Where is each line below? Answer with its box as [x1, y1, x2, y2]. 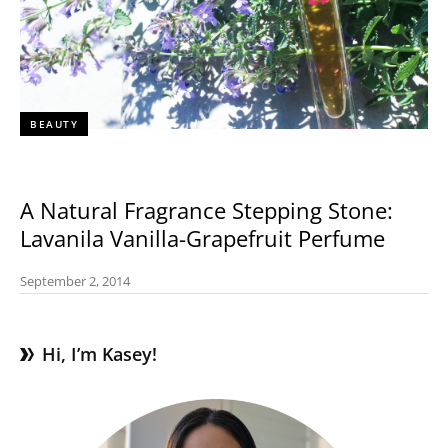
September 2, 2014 [20, 271, 130, 290]
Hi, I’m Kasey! [42, 341, 157, 366]
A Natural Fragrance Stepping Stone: [20, 195, 393, 225]
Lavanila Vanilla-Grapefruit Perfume [20, 223, 385, 253]
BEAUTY [30, 117, 78, 131]
